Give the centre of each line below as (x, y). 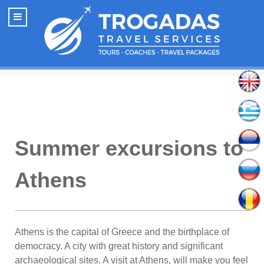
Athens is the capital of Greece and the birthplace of (122, 232)
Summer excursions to (129, 148)
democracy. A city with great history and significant (119, 246)
